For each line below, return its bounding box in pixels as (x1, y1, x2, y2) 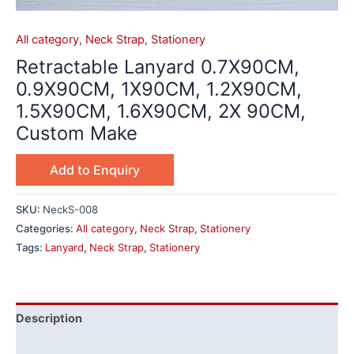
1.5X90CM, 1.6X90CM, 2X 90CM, (16, 100, 306, 123)
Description (16, 311, 82, 326)
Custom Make (16, 122, 137, 145)
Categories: (16, 221, 76, 235)
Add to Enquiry (50, 162, 140, 179)
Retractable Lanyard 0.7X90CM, (16, 55, 299, 79)
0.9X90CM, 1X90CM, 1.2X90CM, (16, 77, 302, 101)
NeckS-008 (43, 202, 98, 216)
